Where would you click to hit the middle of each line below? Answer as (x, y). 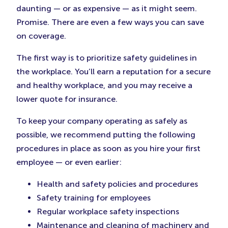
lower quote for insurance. (67, 99)
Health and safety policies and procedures (117, 184)
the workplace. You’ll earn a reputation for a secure (113, 72)
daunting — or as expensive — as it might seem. (107, 9)
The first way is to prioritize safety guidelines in (107, 58)
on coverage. (41, 36)
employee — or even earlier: (69, 162)
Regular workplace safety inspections (108, 212)
